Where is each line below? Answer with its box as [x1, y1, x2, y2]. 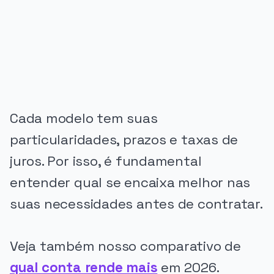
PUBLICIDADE [10, 12, 65, 21]
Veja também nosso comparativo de [10, 237, 241, 256]
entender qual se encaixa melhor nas [10, 174, 251, 192]
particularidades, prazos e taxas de [10, 131, 239, 149]
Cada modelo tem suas [10, 109, 158, 128]
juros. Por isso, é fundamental [10, 152, 202, 171]
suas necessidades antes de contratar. [10, 195, 263, 213]
